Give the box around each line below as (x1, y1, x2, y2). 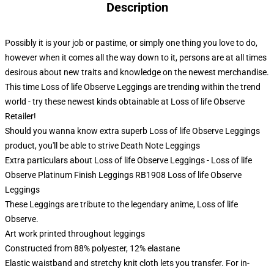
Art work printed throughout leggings (5, 229, 145, 239)
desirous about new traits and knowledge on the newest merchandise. (5, 67, 269, 77)
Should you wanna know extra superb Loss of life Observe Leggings (5, 126, 260, 136)
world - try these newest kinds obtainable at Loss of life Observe (5, 97, 245, 106)
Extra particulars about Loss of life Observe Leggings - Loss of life (5, 155, 252, 165)
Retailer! (5, 111, 36, 121)
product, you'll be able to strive (5, 141, 120, 150)
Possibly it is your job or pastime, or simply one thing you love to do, (5, 38, 257, 48)
